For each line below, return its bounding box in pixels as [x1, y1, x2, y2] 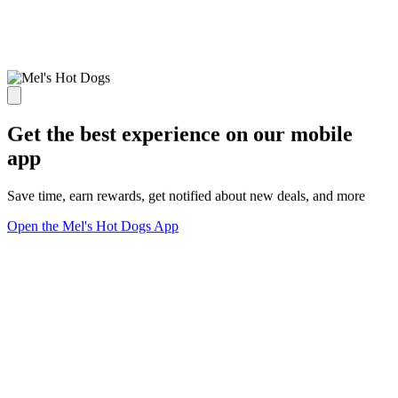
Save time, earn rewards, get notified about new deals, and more [7, 187, 365, 203]
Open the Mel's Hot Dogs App [7, 218, 179, 234]
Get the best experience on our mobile [7, 123, 353, 146]
